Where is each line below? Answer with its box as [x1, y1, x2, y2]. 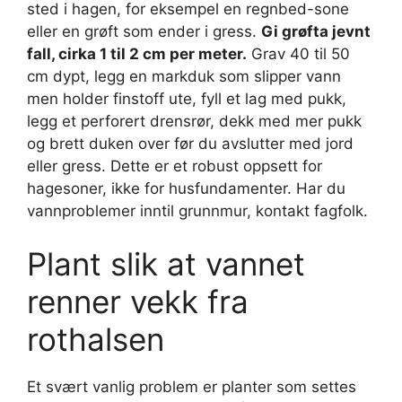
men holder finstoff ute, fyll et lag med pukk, [27, 89, 346, 108]
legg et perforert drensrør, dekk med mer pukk [27, 111, 362, 130]
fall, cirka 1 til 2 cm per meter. [27, 44, 247, 63]
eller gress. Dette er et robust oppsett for [27, 156, 322, 175]
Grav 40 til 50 [247, 44, 350, 63]
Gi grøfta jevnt [261, 22, 371, 40]
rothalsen [27, 320, 164, 358]
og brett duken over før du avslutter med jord [27, 134, 354, 153]
